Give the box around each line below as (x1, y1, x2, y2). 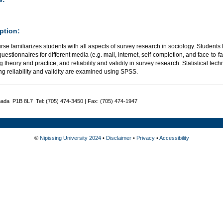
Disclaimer (106, 134, 131, 141)
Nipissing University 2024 (39, 134, 101, 141)
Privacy (136, 134, 155, 141)
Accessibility (159, 134, 189, 141)
